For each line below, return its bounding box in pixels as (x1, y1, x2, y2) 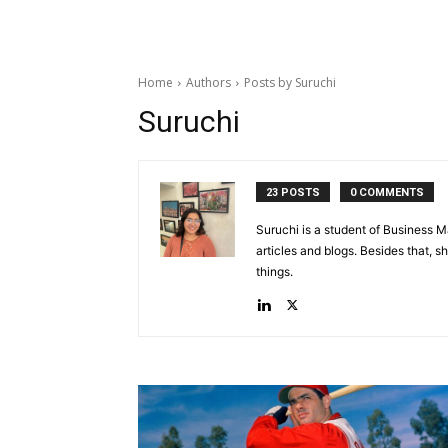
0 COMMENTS (350, 185, 424, 199)
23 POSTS (266, 185, 320, 199)
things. (256, 263, 293, 279)
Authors (186, 73, 231, 91)
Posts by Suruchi (244, 73, 336, 91)
